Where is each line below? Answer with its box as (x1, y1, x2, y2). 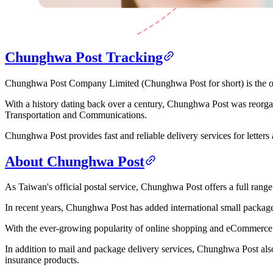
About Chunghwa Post (5, 153, 144, 169)
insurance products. (5, 255, 79, 266)
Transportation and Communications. (5, 109, 147, 120)
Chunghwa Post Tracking (5, 49, 163, 65)
